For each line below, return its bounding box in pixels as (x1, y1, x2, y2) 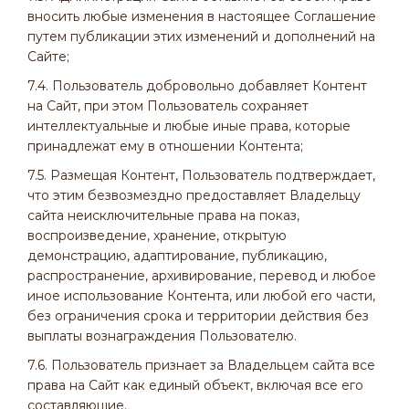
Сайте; (27, 48, 69, 65)
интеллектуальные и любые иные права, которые (27, 118, 351, 134)
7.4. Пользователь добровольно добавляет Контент (27, 78, 367, 94)
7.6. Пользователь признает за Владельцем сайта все (27, 357, 375, 373)
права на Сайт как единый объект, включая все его (27, 377, 363, 393)
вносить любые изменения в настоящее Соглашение (27, 8, 376, 25)
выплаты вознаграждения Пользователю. (27, 328, 297, 344)
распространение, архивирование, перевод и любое (27, 267, 376, 284)
